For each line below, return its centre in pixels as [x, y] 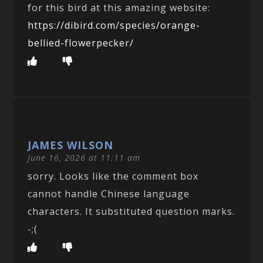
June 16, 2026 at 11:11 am [84, 157]
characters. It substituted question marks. [131, 211]
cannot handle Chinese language [109, 193]
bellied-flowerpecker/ [81, 43]
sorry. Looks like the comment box [113, 176]
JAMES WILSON [71, 145]
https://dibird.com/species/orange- [114, 25]
